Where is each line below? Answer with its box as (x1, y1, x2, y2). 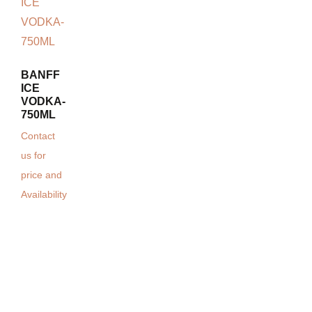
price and (21, 170, 62, 181)
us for (21, 150, 46, 162)
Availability (21, 189, 67, 201)
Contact (21, 131, 55, 142)
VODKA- (21, 95, 65, 108)
